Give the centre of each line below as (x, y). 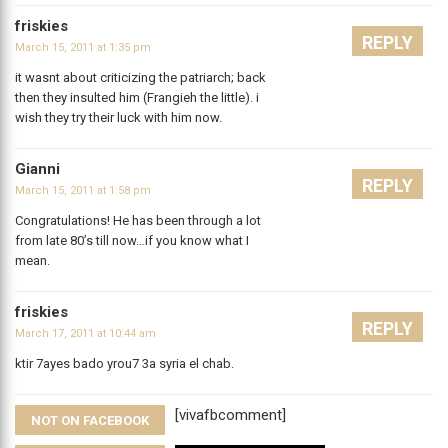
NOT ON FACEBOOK (90, 421)
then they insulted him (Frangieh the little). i (137, 98)
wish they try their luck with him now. (118, 118)
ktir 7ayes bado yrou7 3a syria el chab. (124, 364)
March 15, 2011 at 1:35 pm (83, 48)
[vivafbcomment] (230, 415)
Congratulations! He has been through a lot (138, 221)
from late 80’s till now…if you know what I (132, 241)
